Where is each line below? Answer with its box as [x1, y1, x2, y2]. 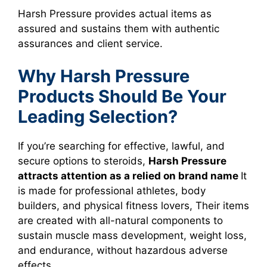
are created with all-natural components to [18, 215, 223, 226]
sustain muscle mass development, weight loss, [18, 229, 247, 241]
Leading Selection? [18, 106, 178, 127]
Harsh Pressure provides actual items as [18, 7, 212, 20]
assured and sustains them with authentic [18, 22, 219, 35]
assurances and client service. [18, 37, 163, 49]
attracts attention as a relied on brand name [18, 170, 241, 182]
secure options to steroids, [18, 155, 148, 167]
